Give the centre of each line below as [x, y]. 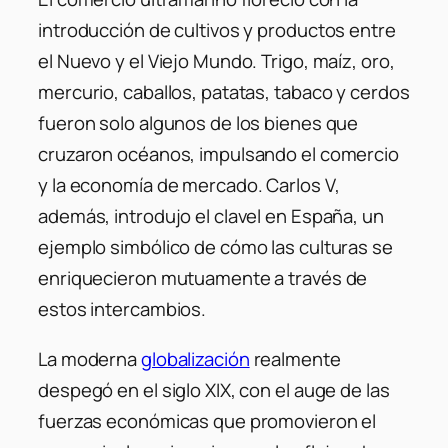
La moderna [89, 358]
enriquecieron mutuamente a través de [203, 278]
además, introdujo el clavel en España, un [211, 216]
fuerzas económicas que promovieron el [207, 420]
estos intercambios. [122, 309]
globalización [195, 358]
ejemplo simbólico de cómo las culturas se [215, 247]
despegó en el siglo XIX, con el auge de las [214, 389]
